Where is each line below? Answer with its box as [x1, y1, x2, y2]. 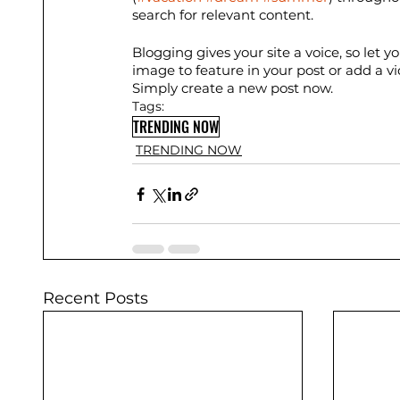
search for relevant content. [132, 6, 317, 24]
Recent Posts [43, 288, 148, 309]
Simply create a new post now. [132, 79, 333, 97]
